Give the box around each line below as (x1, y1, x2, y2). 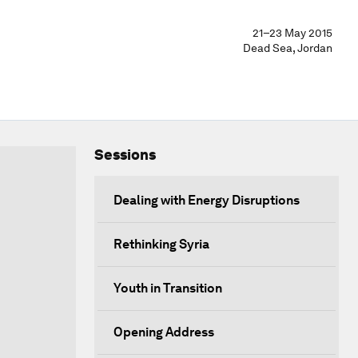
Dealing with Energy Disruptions (113, 193, 300, 208)
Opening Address (113, 324, 214, 340)
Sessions (94, 146, 156, 163)
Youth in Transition (113, 280, 222, 296)
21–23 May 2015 (253, 26, 332, 39)
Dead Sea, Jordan (243, 42, 332, 54)
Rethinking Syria (113, 237, 209, 252)
